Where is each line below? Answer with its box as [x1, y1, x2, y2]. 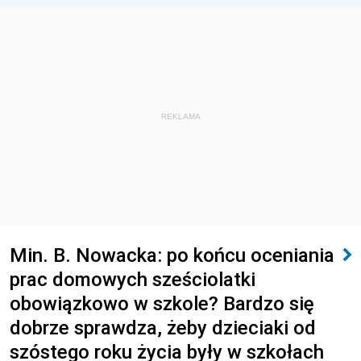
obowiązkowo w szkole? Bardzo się [10, 292, 314, 315]
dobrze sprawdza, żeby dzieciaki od [10, 316, 316, 339]
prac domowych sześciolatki [10, 268, 255, 291]
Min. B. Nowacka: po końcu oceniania [10, 243, 334, 267]
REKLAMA [160, 112, 201, 121]
